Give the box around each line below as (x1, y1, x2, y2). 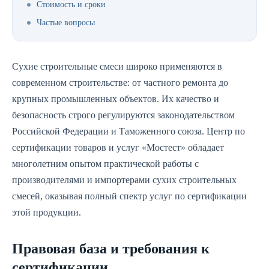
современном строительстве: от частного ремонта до (12, 77, 228, 88)
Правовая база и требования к (12, 241, 210, 256)
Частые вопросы (37, 18, 95, 27)
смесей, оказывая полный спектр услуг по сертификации (12, 191, 247, 201)
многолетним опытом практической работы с (12, 159, 199, 169)
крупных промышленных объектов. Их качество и (12, 94, 219, 104)
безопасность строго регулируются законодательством (12, 110, 235, 120)
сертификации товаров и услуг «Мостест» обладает (12, 142, 224, 153)
